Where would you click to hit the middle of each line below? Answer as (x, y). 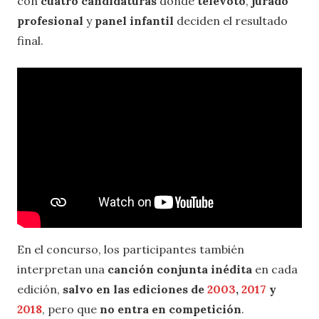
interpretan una (62, 269)
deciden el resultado (231, 20)
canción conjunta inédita (180, 269)
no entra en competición (171, 309)
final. (30, 40)
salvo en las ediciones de (135, 289)
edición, (40, 289)
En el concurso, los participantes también (131, 249)
